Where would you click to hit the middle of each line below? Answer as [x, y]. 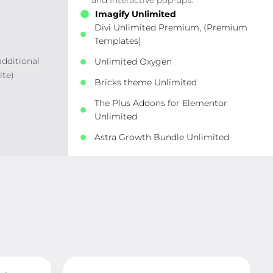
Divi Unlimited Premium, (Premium [171, 27]
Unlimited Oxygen [133, 62]
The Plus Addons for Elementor [161, 103]
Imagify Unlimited [135, 14]
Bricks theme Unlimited [146, 82]
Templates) [118, 41]
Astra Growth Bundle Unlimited [162, 137]
